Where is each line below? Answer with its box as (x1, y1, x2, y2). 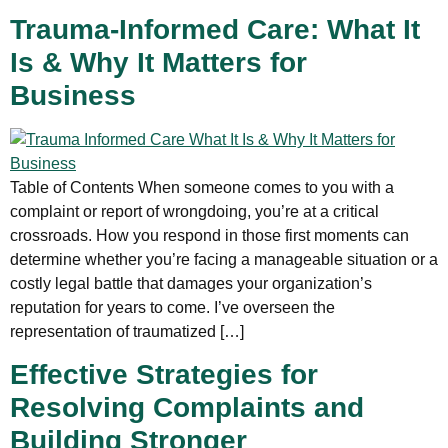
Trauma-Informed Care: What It (10, 14, 420, 46)
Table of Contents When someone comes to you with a (10, 179, 394, 197)
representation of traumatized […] (10, 323, 244, 341)
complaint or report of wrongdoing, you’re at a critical (10, 203, 379, 221)
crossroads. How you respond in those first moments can (10, 227, 409, 245)
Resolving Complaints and (10, 392, 364, 424)
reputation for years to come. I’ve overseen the (10, 299, 335, 317)
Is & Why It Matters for (10, 47, 307, 79)
